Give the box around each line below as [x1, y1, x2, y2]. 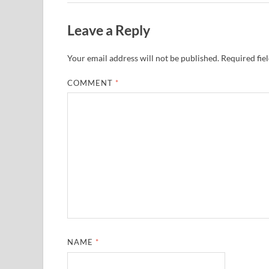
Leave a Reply [67, 21, 150, 38]
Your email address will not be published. [67, 52, 219, 63]
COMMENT [67, 77, 116, 88]
